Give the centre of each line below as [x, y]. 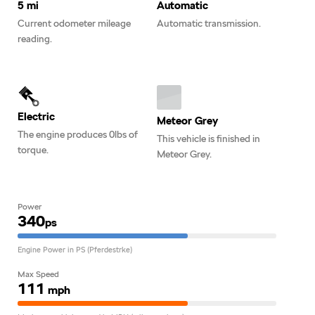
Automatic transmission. [209, 23]
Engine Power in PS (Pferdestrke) [75, 249]
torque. [33, 149]
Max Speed [38, 274]
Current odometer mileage [74, 23]
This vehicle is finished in [208, 138]
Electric [36, 116]
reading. [35, 38]
